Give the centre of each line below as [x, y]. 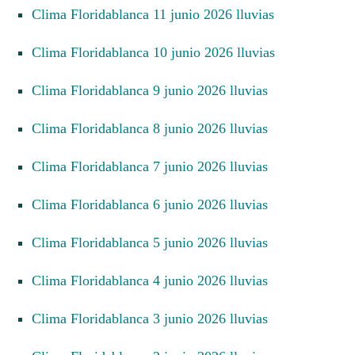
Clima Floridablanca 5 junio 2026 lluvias [155, 242]
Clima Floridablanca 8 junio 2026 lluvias [155, 128]
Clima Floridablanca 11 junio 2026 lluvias [158, 14]
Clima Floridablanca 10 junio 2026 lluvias [158, 52]
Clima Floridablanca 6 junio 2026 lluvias [155, 204]
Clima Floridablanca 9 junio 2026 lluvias [155, 90]
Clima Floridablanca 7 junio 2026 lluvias [155, 166]
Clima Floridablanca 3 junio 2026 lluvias [155, 318]
